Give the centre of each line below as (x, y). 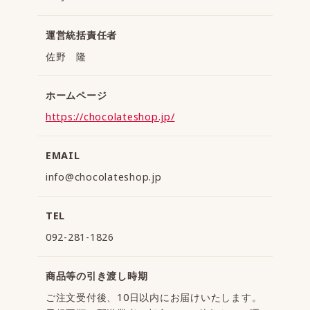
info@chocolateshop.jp (103, 176)
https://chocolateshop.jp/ (110, 116)
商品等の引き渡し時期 (97, 275)
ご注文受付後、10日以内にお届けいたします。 (154, 297)
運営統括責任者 (81, 35)
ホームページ (76, 95)
